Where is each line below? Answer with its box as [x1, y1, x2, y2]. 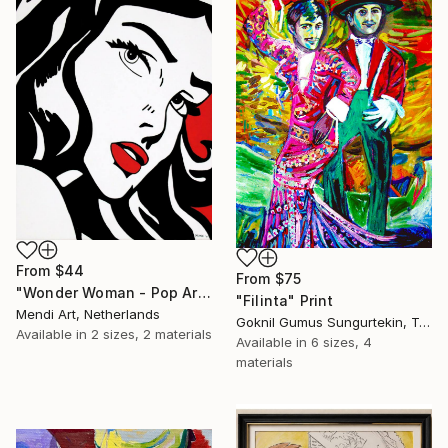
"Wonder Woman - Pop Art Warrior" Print [197, 284, 211, 302]
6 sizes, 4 [311, 334, 372, 351]
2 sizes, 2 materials [91, 326, 212, 343]
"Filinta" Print [236, 292, 334, 310]
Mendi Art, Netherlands [16, 306, 160, 323]
